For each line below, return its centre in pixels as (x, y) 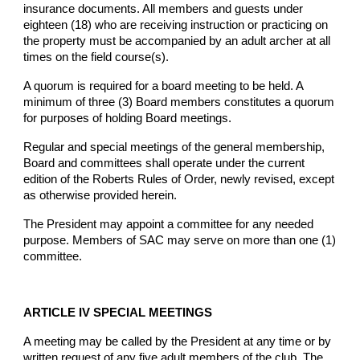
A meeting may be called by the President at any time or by (178, 342)
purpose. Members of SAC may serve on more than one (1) (180, 240)
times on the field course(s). (96, 57)
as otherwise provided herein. (100, 195)
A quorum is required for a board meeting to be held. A (164, 86)
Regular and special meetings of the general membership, (174, 147)
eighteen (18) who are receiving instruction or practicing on (176, 25)
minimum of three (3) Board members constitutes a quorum (179, 102)
